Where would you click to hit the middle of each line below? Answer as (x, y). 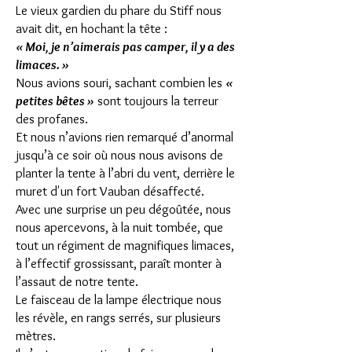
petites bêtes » (55, 101)
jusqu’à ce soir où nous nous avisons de (119, 155)
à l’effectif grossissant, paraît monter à (119, 263)
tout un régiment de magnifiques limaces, (125, 245)
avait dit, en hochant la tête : (92, 28)
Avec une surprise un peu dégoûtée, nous (123, 209)
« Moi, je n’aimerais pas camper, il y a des (125, 46)
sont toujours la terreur (156, 101)
